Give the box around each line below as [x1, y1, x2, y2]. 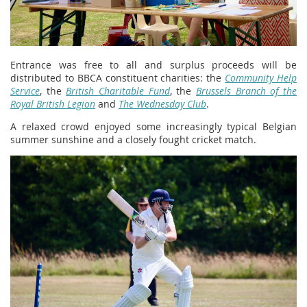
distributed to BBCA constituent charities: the [10, 71, 225, 84]
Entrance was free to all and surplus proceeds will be [10, 58, 297, 71]
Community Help [225, 71, 297, 84]
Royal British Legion [10, 97, 95, 110]
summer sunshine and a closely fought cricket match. [10, 132, 256, 146]
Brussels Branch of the [196, 84, 297, 97]
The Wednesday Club [119, 97, 206, 110]
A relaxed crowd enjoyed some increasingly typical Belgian [10, 119, 297, 133]
